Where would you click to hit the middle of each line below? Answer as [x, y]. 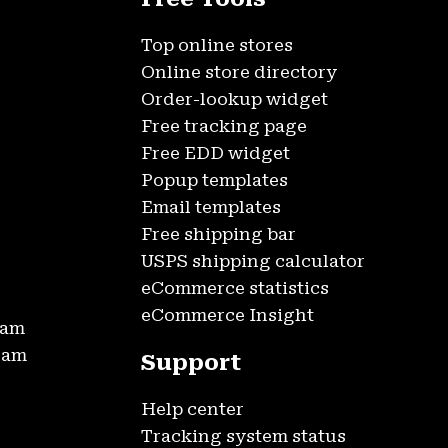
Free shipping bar [218, 234]
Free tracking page [224, 126]
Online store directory [239, 72]
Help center [192, 409]
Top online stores [217, 45]
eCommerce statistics [235, 288]
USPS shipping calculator [253, 261]
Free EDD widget [215, 153]
